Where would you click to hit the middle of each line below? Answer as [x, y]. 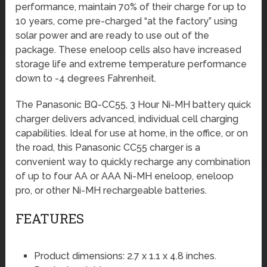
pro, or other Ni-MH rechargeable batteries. [111, 190]
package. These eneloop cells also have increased [129, 49]
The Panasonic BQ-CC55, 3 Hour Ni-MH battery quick [133, 104]
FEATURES [50, 218]
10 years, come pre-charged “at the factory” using [127, 21]
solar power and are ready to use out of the [113, 35]
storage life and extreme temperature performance [131, 64]
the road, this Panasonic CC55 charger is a [108, 147]
